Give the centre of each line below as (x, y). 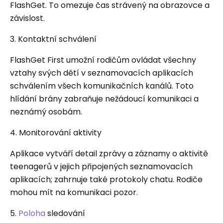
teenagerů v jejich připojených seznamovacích (101, 166)
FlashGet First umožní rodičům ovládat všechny (103, 60)
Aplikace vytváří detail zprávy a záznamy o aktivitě (109, 153)
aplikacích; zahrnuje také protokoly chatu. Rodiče (106, 179)
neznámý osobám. (46, 111)
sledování (65, 213)
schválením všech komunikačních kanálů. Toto (102, 86)
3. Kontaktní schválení (53, 39)
